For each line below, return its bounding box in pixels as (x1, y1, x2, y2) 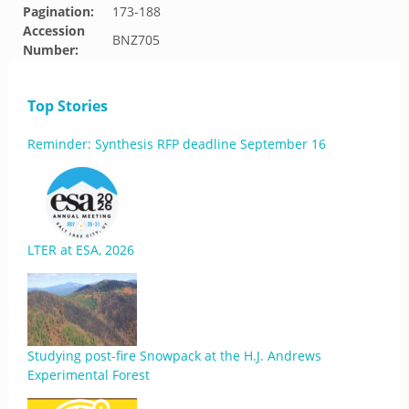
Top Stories (27, 96, 108, 116)
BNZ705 (112, 31, 160, 48)
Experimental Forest (27, 366, 150, 383)
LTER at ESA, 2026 (27, 241, 134, 258)
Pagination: (23, 3, 94, 20)
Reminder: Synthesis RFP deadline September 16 (27, 135, 326, 152)
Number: (23, 41, 79, 58)
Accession (23, 22, 85, 39)
